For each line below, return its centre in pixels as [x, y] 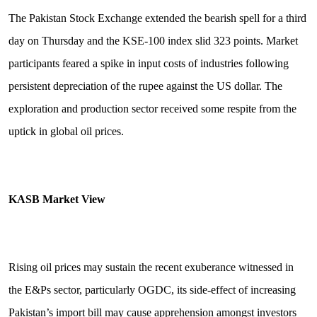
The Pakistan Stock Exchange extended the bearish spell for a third [157, 18]
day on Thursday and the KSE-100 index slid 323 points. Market [153, 41]
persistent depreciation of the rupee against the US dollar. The [145, 86]
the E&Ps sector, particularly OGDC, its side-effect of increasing [152, 290]
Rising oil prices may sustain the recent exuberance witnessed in [151, 267]
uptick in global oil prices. [66, 132]
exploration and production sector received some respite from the [152, 109]
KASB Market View [57, 200]
